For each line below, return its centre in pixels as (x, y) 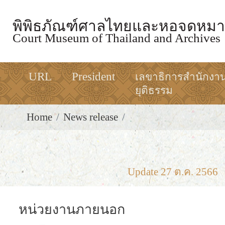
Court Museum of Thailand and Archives (117, 38)
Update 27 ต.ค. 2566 (173, 172)
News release (91, 117)
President (93, 77)
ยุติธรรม (154, 90)
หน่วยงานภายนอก (72, 209)
